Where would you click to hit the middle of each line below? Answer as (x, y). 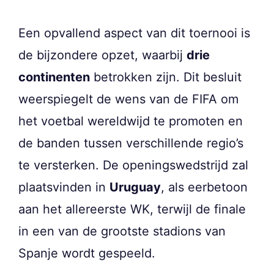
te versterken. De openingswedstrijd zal (133, 165)
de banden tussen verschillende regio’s (131, 143)
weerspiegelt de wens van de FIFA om (128, 99)
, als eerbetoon (204, 187)
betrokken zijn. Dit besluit (166, 77)
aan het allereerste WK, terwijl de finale (132, 209)
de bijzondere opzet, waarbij (102, 55)
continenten (54, 77)
